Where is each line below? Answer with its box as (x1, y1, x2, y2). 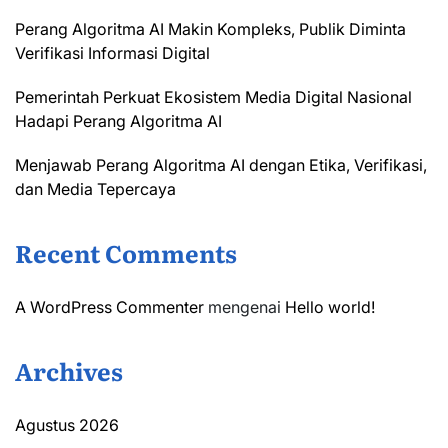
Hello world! (285, 297, 375, 318)
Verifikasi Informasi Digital (15, 43, 210, 64)
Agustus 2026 (15, 415, 119, 436)
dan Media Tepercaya (15, 179, 176, 200)
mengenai (204, 297, 285, 318)
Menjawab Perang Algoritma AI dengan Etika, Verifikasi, (15, 155, 427, 176)
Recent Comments (15, 235, 237, 271)
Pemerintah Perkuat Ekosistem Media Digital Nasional (15, 87, 412, 108)
